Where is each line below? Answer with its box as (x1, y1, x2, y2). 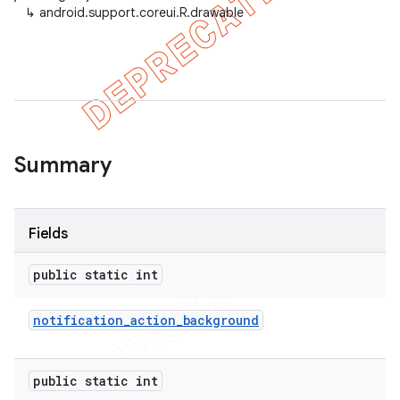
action (130, 312, 176, 329)
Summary (14, 152, 112, 179)
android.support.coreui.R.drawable (39, 4, 244, 21)
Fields (29, 225, 68, 243)
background (183, 312, 259, 329)
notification (33, 312, 123, 329)
